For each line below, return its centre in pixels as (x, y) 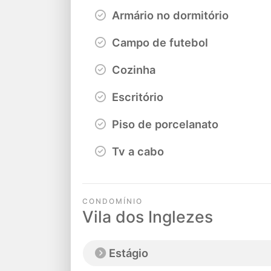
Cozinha (132, 69)
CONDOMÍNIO (113, 201)
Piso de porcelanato (164, 124)
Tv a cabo (136, 151)
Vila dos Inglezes (148, 217)
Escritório (136, 96)
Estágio (129, 253)
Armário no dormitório (169, 15)
